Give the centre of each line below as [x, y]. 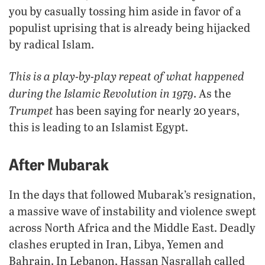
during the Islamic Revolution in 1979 [101, 93]
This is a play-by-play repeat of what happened [127, 75]
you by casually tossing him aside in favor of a [125, 11]
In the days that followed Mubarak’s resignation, [132, 194]
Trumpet [31, 110]
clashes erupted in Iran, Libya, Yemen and [116, 244]
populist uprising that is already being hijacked [130, 27]
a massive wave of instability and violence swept [132, 211]
